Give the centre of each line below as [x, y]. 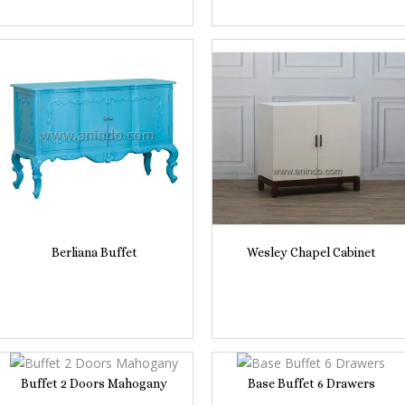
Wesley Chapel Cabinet [311, 252]
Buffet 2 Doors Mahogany [94, 383]
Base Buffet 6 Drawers [311, 383]
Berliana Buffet [94, 252]
